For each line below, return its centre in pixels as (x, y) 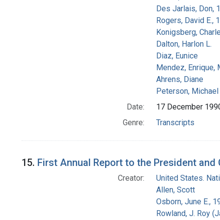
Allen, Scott (175, 190)
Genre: (133, 123)
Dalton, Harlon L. (184, 44)
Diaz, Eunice (177, 56)
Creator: (131, 178)
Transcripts (175, 123)
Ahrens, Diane (179, 80)
